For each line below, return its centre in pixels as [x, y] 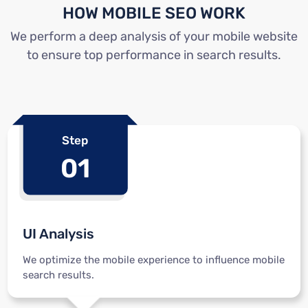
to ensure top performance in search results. [154, 55]
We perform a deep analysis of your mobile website [154, 36]
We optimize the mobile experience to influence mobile [153, 260]
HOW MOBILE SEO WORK [154, 13]
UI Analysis [58, 234]
